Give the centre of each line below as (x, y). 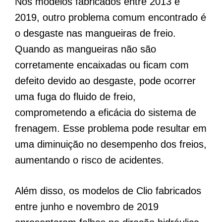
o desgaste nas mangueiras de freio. (95, 33)
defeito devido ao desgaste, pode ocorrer (105, 81)
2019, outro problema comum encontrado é (111, 18)
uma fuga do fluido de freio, (75, 97)
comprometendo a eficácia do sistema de (106, 113)
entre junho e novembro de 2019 (87, 207)
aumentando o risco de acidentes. (89, 160)
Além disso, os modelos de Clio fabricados (108, 191)
